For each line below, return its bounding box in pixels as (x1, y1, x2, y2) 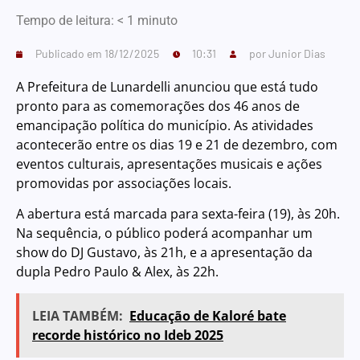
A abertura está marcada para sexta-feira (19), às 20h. (16, 205, 340, 223)
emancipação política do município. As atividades (16, 117, 313, 134)
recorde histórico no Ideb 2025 (32, 325, 223, 344)
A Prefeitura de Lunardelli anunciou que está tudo (16, 78, 318, 96)
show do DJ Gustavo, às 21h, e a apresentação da (16, 243, 313, 262)
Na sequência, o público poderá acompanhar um (16, 224, 313, 243)
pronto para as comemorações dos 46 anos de (16, 97, 300, 115)
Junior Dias (268, 47, 325, 60)
